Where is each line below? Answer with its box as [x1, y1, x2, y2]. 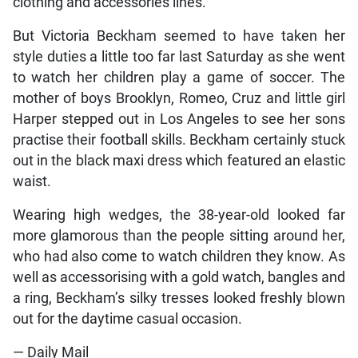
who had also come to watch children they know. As [12, 248, 346, 265]
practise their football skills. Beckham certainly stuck [12, 131, 346, 148]
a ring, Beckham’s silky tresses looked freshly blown [12, 289, 346, 306]
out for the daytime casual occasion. [12, 310, 242, 327]
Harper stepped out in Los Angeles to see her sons [12, 110, 346, 127]
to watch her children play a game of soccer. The [12, 69, 346, 86]
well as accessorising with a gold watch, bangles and [12, 268, 346, 285]
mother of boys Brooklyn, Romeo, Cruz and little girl [12, 89, 346, 106]
